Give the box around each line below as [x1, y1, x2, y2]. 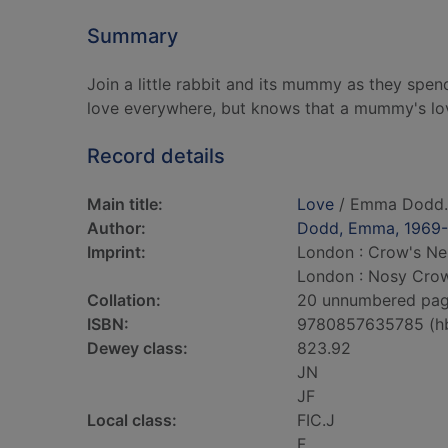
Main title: [87, 194, 163, 214]
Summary [87, 24, 178, 48]
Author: [87, 218, 146, 238]
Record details [87, 144, 225, 168]
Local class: [87, 410, 177, 430]
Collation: [87, 290, 161, 310]
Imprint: [87, 242, 146, 262]
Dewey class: [87, 338, 188, 358]
